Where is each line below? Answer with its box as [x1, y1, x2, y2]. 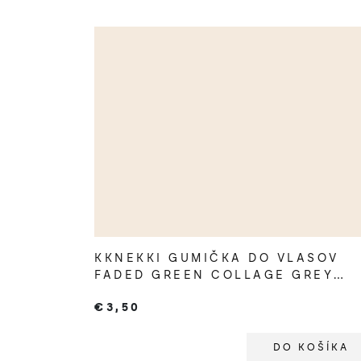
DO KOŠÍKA [272, 342, 349, 354]
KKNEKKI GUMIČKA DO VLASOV [94, 251, 339, 266]
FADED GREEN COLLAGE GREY [94, 268, 334, 283]
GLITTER [94, 285, 162, 300]
